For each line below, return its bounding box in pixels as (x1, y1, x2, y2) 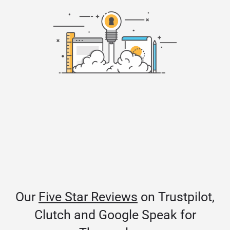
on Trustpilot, (138, 189, 215, 205)
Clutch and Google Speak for (34, 207, 196, 223)
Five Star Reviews (39, 189, 138, 205)
